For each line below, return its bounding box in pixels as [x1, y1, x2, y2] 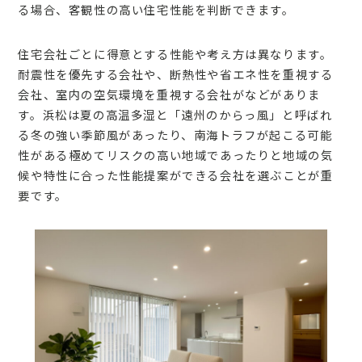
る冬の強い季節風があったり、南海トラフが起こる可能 [18, 126, 333, 143]
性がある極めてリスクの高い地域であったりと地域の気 [18, 146, 334, 163]
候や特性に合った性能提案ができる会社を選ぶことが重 [18, 166, 334, 183]
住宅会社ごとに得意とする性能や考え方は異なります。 [18, 45, 333, 62]
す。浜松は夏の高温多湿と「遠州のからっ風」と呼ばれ [18, 106, 333, 123]
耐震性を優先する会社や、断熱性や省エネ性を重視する [18, 65, 334, 82]
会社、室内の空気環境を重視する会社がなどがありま [18, 86, 321, 103]
